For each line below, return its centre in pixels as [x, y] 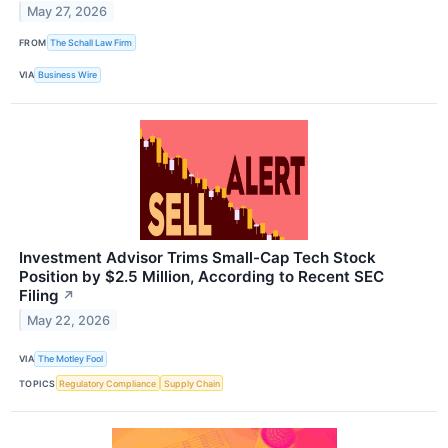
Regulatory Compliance [108, 383]
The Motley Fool [71, 359]
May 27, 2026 [67, 12]
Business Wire [68, 75]
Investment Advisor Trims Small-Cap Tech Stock [197, 257]
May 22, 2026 [69, 320]
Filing [39, 295]
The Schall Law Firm [91, 42]
